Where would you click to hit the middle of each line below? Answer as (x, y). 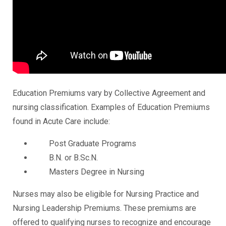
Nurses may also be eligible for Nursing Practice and (106, 194)
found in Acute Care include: (61, 121)
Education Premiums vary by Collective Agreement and (109, 93)
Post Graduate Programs (84, 144)
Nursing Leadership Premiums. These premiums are (104, 208)
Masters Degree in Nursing (89, 172)
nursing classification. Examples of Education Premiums (111, 107)
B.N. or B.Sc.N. (65, 158)
